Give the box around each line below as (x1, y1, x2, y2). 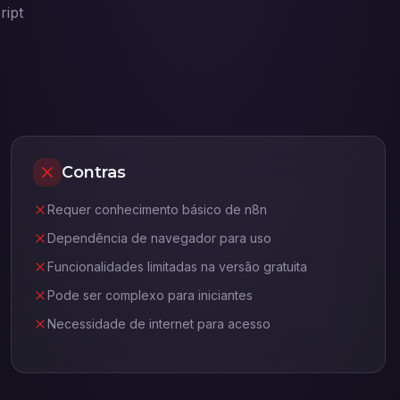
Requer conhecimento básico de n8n (47, 202, 267, 217)
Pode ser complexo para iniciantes (47, 287, 253, 303)
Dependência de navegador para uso (47, 230, 271, 246)
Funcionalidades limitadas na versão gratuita (47, 259, 307, 274)
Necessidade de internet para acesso (47, 316, 271, 331)
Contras (62, 162, 126, 182)
